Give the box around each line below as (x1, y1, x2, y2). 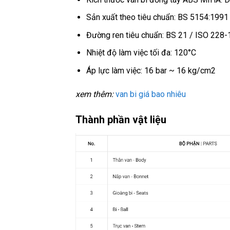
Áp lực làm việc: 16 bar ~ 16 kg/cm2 (86, 66, 216, 76)
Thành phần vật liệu (75, 113, 166, 126)
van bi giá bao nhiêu (116, 89, 186, 99)
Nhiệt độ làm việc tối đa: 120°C (86, 48, 196, 58)
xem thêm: (75, 89, 113, 99)
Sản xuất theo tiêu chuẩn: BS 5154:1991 (86, 12, 228, 23)
